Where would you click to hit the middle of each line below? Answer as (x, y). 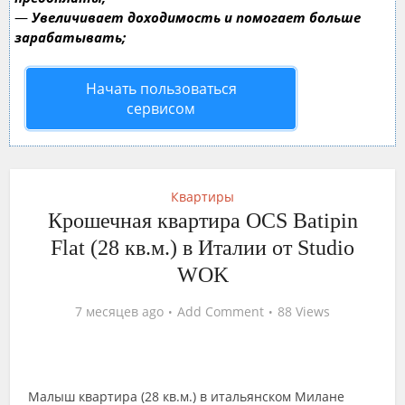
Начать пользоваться (161, 89)
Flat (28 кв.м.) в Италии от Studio (202, 248)
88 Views (304, 311)
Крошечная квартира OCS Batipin (202, 221)
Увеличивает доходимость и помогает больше (196, 17)
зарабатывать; (70, 37)
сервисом (161, 108)
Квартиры (202, 197)
